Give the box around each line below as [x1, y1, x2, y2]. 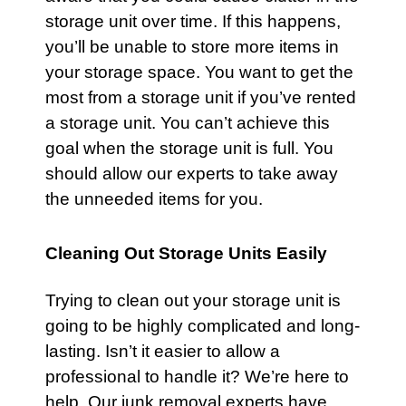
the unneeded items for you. [45, 189, 263, 208]
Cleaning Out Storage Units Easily [45, 244, 327, 263]
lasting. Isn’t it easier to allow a [45, 342, 280, 361]
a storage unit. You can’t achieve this [45, 113, 330, 132]
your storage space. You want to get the [45, 63, 353, 82]
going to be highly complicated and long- [45, 316, 360, 335]
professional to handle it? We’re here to [45, 367, 349, 386]
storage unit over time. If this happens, [45, 12, 341, 31]
